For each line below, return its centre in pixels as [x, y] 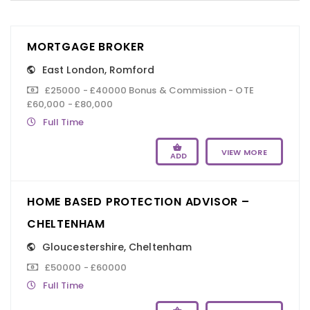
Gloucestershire [83, 247]
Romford [132, 70]
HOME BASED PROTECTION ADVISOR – [138, 201]
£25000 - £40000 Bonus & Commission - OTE [149, 90]
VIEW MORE [244, 152]
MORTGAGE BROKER [86, 46]
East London [73, 70]
